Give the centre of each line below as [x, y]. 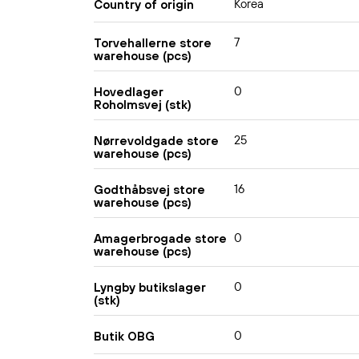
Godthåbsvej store [149, 189]
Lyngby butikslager [150, 287]
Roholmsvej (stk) [143, 104]
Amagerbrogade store [160, 238]
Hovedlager [129, 91]
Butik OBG [124, 336]
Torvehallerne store [153, 42]
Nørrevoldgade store [156, 140]
